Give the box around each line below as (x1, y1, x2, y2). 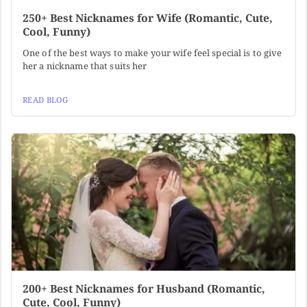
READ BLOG (23, 94, 68, 105)
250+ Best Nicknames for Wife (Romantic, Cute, (23, 10, 273, 25)
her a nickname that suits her (23, 59, 147, 72)
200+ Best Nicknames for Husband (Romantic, (23, 280, 265, 296)
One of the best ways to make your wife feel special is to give (23, 46, 282, 59)
